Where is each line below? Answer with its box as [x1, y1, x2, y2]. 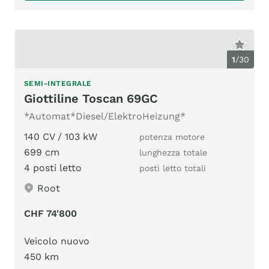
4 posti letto [24, 162, 82, 174]
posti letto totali [139, 163, 206, 173]
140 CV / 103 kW [24, 130, 97, 142]
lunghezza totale [139, 147, 207, 157]
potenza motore [139, 131, 205, 142]
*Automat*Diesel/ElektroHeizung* [24, 110, 186, 122]
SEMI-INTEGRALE [24, 79, 92, 88]
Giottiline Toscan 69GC [24, 91, 158, 106]
